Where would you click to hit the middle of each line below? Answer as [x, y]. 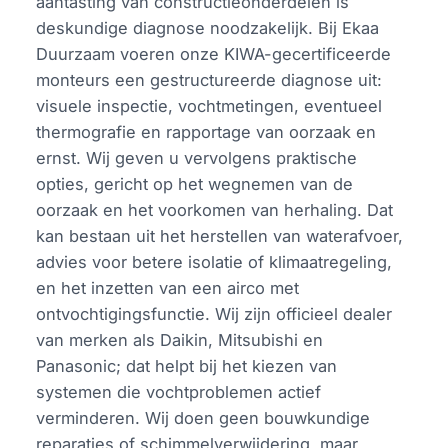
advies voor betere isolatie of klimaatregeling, [214, 261]
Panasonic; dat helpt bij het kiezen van [187, 365]
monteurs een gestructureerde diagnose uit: [209, 79]
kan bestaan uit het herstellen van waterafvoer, [220, 235]
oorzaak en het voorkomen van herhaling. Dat [215, 209]
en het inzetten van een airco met [168, 287]
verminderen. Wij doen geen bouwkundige [203, 417]
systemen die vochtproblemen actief [179, 391]
